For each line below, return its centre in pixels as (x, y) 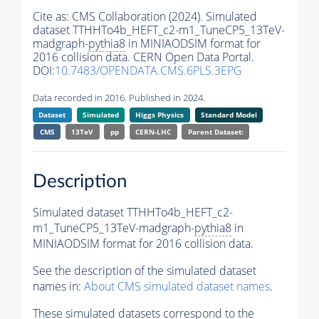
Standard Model (229, 115)
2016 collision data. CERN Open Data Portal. (143, 57)
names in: (58, 286)
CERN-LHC (153, 132)
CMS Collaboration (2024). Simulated (164, 17)
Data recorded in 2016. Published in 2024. (119, 98)
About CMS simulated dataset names (177, 286)
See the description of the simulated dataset (145, 270)
